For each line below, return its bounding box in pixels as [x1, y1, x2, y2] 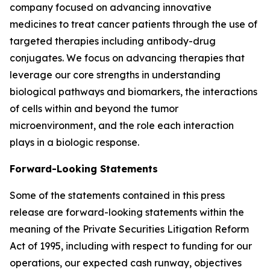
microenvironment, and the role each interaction [10, 119, 234, 131]
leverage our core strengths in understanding [10, 68, 221, 81]
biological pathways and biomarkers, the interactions [10, 85, 257, 98]
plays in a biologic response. [10, 136, 139, 148]
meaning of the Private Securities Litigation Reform [10, 222, 249, 235]
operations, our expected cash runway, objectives [10, 256, 242, 269]
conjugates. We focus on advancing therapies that [10, 51, 245, 64]
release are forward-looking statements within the [10, 206, 244, 218]
